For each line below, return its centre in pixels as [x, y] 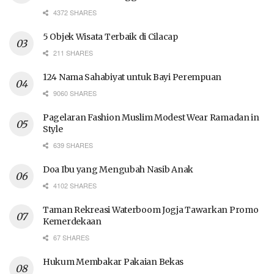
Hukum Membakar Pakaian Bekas [113, 261]
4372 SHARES [74, 12]
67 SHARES [70, 237]
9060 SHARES [74, 93]
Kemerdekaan [72, 221]
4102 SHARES [74, 185]
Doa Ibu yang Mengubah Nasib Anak [118, 169]
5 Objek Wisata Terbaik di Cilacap [110, 36]
